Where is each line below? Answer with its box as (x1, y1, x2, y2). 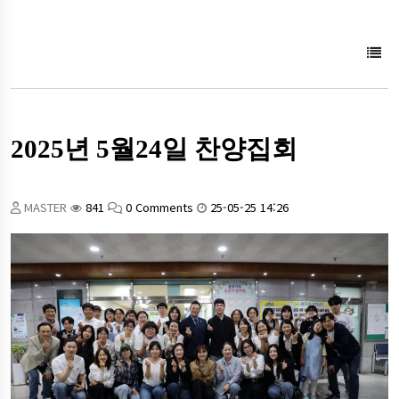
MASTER (24, 199, 67, 216)
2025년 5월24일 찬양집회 (11, 135, 297, 164)
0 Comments (126, 199, 193, 216)
